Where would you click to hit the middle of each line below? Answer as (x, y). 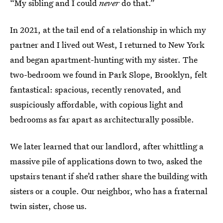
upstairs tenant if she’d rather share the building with (109, 176)
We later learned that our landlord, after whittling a (107, 146)
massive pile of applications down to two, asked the (106, 161)
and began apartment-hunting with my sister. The (104, 59)
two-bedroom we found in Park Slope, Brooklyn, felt (109, 74)
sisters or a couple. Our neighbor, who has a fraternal (109, 191)
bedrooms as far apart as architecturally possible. (102, 119)
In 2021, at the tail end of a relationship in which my (108, 30)
